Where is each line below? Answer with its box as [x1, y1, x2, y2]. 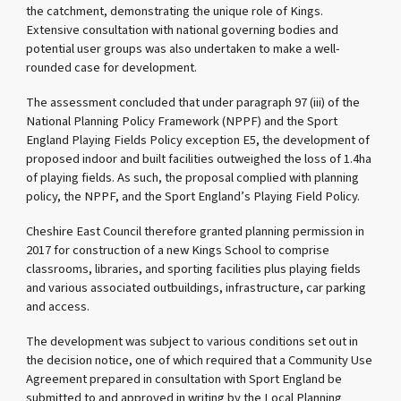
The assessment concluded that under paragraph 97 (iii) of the [26, 92, 361, 112]
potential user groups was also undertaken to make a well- [26, 38, 341, 58]
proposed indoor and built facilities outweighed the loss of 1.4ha [26, 149, 372, 168]
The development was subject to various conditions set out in [26, 332, 359, 352]
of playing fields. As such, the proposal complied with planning [26, 167, 360, 187]
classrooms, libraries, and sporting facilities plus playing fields [26, 260, 362, 279]
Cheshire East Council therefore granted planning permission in [26, 222, 365, 242]
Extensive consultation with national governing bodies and [26, 20, 339, 39]
